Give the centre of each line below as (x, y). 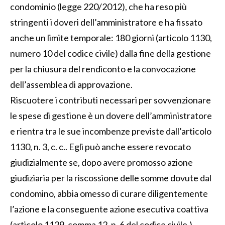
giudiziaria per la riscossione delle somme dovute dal (111, 178)
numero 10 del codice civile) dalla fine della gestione (110, 53)
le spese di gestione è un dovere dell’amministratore (111, 115)
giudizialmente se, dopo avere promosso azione (101, 162)
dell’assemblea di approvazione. (71, 84)
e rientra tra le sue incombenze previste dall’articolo (111, 131)
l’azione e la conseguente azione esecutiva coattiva (109, 209)
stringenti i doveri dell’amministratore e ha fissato (106, 22)
